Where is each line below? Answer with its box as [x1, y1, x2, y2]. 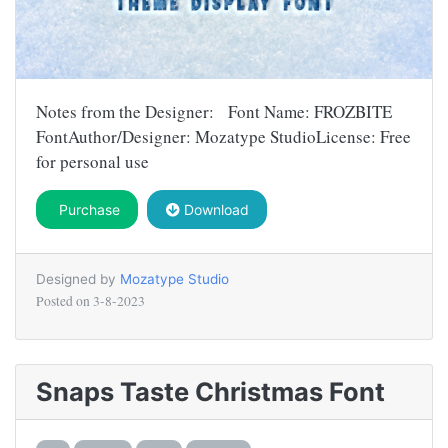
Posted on [36, 291, 93, 310]
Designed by [36, 270, 120, 287]
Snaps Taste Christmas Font [36, 375, 385, 407]
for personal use [36, 149, 149, 173]
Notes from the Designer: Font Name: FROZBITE [36, 99, 392, 123]
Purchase [54, 200, 120, 218]
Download [179, 200, 249, 218]
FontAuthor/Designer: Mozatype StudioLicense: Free [36, 124, 411, 148]
